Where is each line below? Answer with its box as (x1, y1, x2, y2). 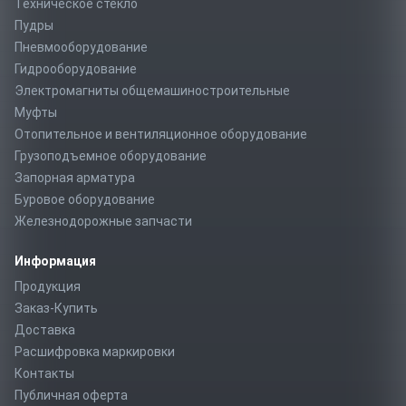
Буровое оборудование (14, 191, 155, 207)
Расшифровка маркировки (14, 343, 175, 359)
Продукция (14, 278, 81, 294)
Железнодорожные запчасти (14, 213, 192, 228)
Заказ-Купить (14, 300, 98, 315)
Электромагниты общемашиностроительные (14, 82, 290, 98)
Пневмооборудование (14, 39, 148, 54)
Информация (14, 253, 96, 268)
